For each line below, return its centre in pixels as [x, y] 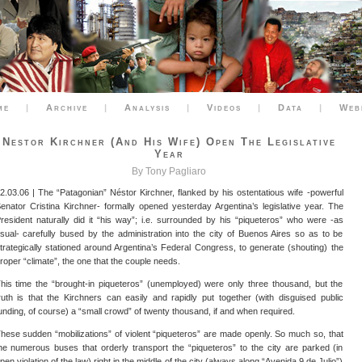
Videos [224, 107]
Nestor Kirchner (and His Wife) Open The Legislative [169, 142]
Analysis [147, 107]
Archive [67, 107]
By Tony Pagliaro [169, 171]
